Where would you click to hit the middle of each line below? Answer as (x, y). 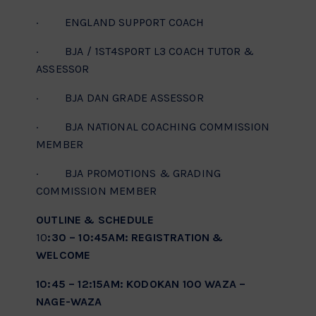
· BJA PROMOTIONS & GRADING (129, 174)
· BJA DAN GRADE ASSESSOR (120, 98)
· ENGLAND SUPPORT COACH (120, 23)
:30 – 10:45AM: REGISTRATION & (135, 238)
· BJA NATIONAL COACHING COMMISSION (153, 127)
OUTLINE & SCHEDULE (97, 220)
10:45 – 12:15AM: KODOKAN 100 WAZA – (141, 284)
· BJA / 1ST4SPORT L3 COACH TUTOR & (145, 51)
